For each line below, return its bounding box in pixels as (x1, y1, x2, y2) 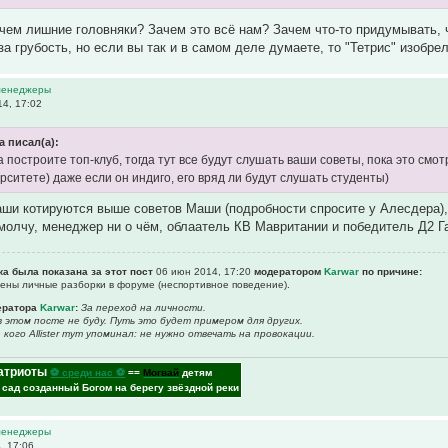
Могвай (143, 366, 180, 378)
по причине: (359, 266, 423, 278)
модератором (251, 266, 325, 278)
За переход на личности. (81, 302, 207, 314)
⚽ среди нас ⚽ (50, 366, 126, 378)
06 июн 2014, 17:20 (156, 266, 252, 278)
